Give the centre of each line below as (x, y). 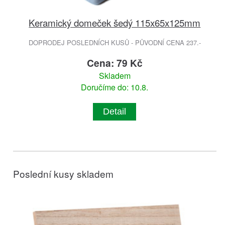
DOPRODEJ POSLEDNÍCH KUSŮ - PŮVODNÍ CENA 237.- (115, 42)
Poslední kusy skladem (64, 173)
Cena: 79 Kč (115, 63)
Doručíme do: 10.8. (115, 87)
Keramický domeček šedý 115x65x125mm (115, 22)
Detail (115, 111)
